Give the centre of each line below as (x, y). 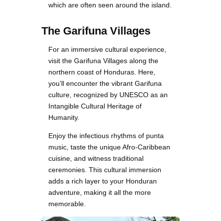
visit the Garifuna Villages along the (103, 61)
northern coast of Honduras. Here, (102, 72)
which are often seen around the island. (110, 5)
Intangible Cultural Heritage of (95, 106)
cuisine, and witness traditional (96, 159)
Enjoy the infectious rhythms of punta (106, 136)
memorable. (67, 204)
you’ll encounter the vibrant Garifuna (105, 84)
